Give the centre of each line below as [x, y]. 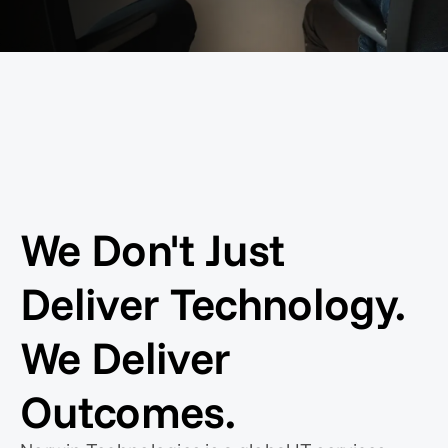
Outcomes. [127, 411]
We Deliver [125, 357]
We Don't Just [152, 249]
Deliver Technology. [213, 303]
